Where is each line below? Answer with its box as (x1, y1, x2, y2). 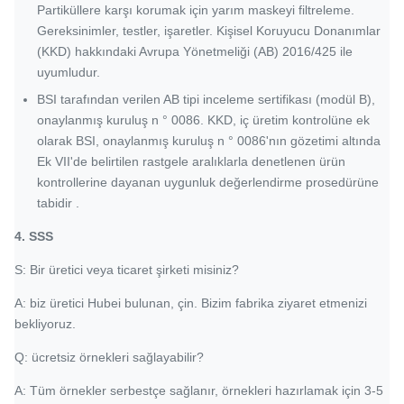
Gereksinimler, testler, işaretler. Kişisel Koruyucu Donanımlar (37, 23, 381, 38)
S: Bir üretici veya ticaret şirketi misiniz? (14, 262, 239, 277)
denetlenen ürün (252, 154, 345, 169)
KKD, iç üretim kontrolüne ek (207, 113, 370, 127)
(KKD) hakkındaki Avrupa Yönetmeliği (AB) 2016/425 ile (37, 44, 353, 59)
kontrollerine (37, 175, 107, 189)
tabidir (37, 196, 72, 210)
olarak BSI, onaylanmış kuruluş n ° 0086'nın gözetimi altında (37, 133, 381, 148)
